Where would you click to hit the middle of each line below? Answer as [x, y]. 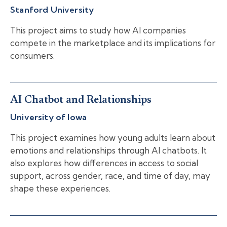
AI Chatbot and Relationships [81, 100]
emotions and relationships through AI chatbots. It [108, 150]
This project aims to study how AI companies [98, 30]
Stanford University [52, 9]
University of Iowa [49, 117]
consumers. [32, 55]
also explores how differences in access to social [104, 163]
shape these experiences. [60, 188]
